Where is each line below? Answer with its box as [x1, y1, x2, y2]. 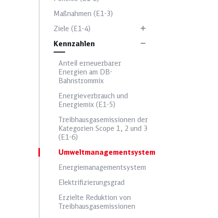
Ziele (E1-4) [54, 24, 91, 33]
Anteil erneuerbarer [58, 59, 121, 68]
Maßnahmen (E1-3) [54, 9, 113, 18]
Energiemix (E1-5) [58, 100, 115, 109]
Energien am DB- [58, 68, 112, 76]
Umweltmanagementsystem [58, 148, 155, 157]
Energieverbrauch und [58, 91, 128, 100]
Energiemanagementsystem [58, 163, 146, 172]
